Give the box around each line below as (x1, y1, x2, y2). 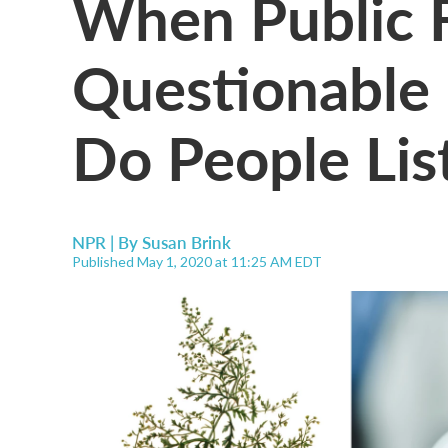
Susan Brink (142, 230, 231, 254)
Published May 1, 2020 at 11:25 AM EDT (72, 253, 322, 270)
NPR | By (72, 230, 142, 254)
